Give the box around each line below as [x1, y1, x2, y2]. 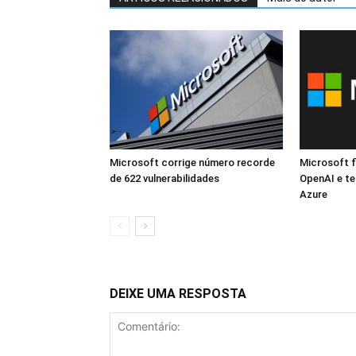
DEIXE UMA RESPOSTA [110, 285, 246, 301]
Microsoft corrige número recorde [110, 156, 275, 168]
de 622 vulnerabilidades [110, 172, 219, 184]
